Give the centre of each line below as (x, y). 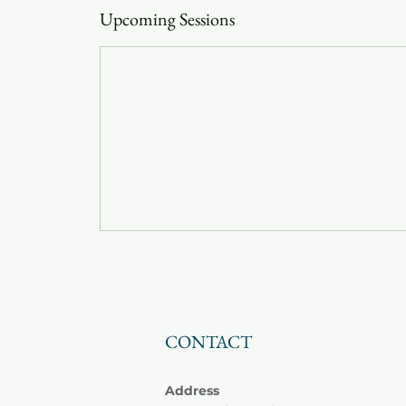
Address (192, 391)
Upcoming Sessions (168, 19)
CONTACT (208, 342)
